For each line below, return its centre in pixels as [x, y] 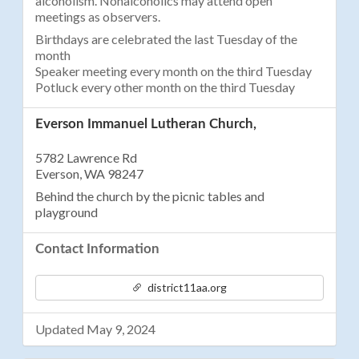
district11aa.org [186, 287]
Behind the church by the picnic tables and [150, 196]
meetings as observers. [98, 16]
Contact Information [98, 249]
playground [67, 212]
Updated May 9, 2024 [96, 329]
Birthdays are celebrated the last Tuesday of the [167, 39]
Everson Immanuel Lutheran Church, [146, 124]
